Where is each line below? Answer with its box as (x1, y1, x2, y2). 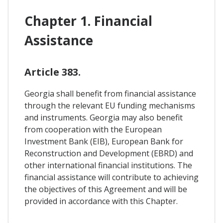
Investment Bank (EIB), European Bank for (24, 136, 183, 147)
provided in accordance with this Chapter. (24, 196, 178, 207)
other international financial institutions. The (24, 160, 192, 171)
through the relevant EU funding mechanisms (24, 100, 195, 111)
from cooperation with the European (24, 124, 162, 135)
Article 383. (24, 65, 81, 79)
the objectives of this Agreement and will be (24, 184, 187, 195)
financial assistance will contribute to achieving (24, 172, 199, 183)
